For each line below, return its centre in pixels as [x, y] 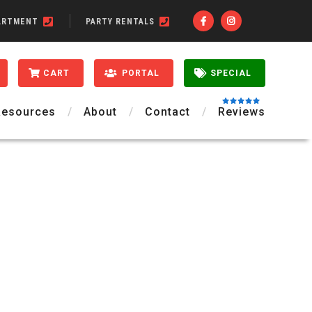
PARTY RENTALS [122, 22]
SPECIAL [231, 73]
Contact [167, 112]
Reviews [241, 112]
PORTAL [140, 73]
